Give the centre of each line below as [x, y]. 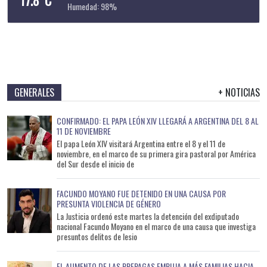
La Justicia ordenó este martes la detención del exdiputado [148, 216]
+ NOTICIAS [239, 92]
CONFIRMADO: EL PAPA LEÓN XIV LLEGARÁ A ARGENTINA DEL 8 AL [158, 121]
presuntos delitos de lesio [97, 236]
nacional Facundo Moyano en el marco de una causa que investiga [156, 226]
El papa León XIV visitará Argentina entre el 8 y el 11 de [141, 143]
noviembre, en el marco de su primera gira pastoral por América [156, 153]
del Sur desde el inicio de [95, 164]
